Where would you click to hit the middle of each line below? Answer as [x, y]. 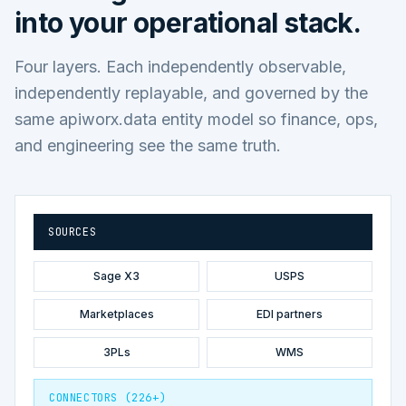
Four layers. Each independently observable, [180, 66]
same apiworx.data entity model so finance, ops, [196, 119]
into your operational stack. [188, 22]
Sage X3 [116, 275]
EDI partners [290, 314]
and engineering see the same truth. [148, 145]
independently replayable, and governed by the [191, 92]
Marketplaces [116, 314]
